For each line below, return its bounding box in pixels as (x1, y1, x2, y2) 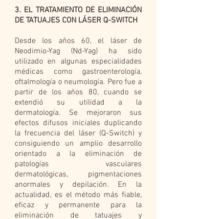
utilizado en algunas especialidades (15, 57, 142, 66)
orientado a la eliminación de (15, 149, 142, 159)
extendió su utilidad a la (15, 98, 142, 108)
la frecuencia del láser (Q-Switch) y (15, 129, 142, 138)
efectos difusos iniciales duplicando (15, 118, 142, 128)
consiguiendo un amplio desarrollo (15, 139, 142, 149)
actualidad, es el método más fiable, (15, 190, 142, 200)
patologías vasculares (15, 159, 142, 169)
